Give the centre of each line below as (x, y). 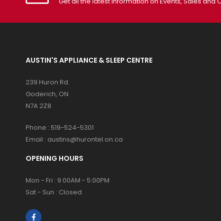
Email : (37, 139)
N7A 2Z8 (38, 106)
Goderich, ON (47, 94)
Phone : (38, 127)
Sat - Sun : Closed (54, 192)
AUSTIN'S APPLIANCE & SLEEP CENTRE (89, 60)
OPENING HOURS (55, 158)
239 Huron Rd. (48, 82)
